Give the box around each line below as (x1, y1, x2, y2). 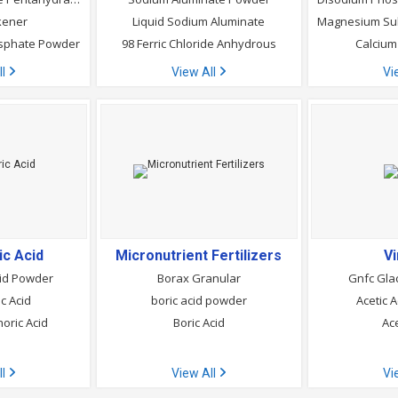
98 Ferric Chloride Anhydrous (121, 36, 276, 52)
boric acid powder (150, 292, 247, 308)
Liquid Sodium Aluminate (132, 13, 266, 29)
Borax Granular (156, 270, 241, 286)
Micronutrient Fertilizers (115, 247, 283, 264)
